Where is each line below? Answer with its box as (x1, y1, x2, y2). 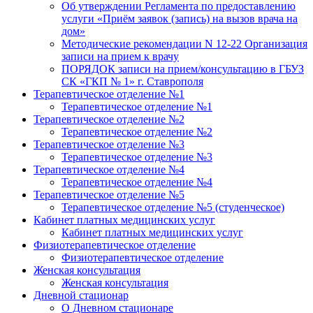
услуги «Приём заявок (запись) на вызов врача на (61, 13, 298, 25)
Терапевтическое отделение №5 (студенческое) (61, 201, 284, 214)
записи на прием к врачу (61, 50, 179, 63)
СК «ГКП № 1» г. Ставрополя (61, 75, 203, 88)
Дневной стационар (34, 289, 129, 302)
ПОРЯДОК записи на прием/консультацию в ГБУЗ (61, 63, 304, 75)
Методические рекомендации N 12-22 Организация (61, 38, 307, 50)
